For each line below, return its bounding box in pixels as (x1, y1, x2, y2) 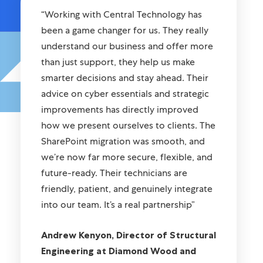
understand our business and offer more (41, 56, 214, 69)
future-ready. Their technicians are (41, 183, 188, 195)
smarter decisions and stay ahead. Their (41, 87, 209, 100)
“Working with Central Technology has (41, 24, 203, 37)
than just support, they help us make (41, 72, 195, 85)
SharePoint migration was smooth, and (41, 151, 205, 164)
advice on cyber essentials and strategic (41, 103, 210, 116)
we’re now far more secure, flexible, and (41, 167, 213, 180)
